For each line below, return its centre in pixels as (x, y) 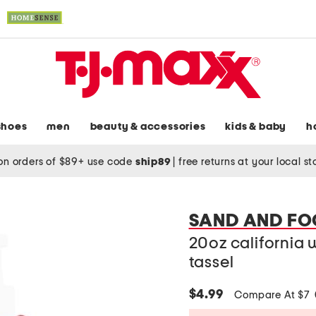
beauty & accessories (148, 127)
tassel (211, 263)
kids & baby (256, 127)
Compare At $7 (274, 296)
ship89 (154, 162)
